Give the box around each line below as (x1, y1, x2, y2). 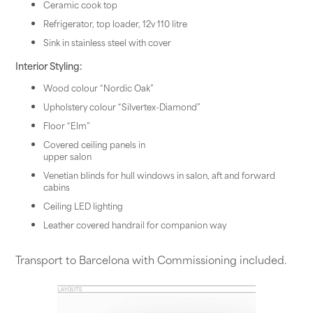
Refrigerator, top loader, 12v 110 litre (43, 17, 187, 31)
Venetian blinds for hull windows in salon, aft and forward (43, 168, 275, 182)
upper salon (43, 149, 92, 163)
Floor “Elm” (43, 118, 90, 132)
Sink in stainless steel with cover (43, 36, 171, 50)
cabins (43, 180, 70, 194)
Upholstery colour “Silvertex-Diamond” (43, 99, 201, 113)
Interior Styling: (15, 57, 82, 73)
